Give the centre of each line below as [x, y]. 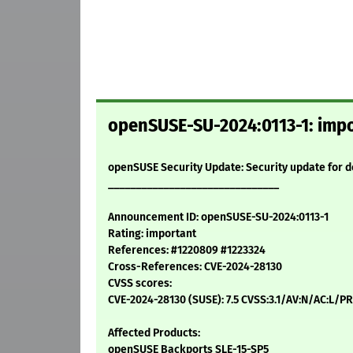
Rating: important [152, 234]
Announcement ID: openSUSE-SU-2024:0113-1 [218, 217]
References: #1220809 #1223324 [187, 251]
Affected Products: [154, 333]
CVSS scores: [140, 284]
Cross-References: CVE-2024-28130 [195, 267]
